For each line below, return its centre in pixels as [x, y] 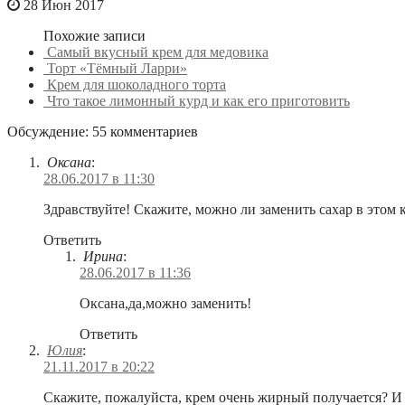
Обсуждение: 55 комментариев [103, 131]
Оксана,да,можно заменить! [165, 303]
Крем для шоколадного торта [137, 84]
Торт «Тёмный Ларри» [117, 68]
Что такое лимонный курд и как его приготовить [198, 100]
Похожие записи [94, 35]
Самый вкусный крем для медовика [158, 52]
